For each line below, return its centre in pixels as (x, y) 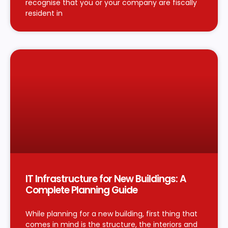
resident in (44, 13)
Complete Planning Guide (81, 190)
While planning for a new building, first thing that (111, 213)
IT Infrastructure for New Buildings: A (106, 179)
